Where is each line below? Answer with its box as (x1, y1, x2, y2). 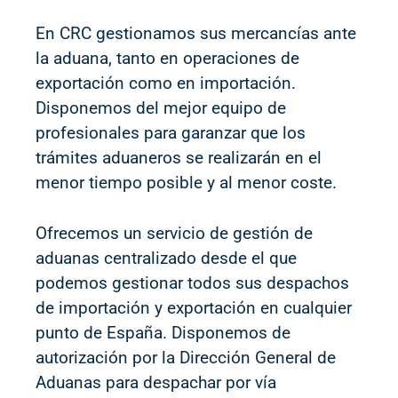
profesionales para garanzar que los (36, 123, 306, 143)
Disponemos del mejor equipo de (36, 98, 286, 118)
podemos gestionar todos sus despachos (36, 272, 349, 293)
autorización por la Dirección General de (36, 346, 336, 368)
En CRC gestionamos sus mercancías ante (36, 23, 356, 44)
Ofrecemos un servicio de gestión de (36, 222, 313, 243)
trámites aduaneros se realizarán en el (36, 147, 322, 168)
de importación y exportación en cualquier (36, 297, 352, 318)
